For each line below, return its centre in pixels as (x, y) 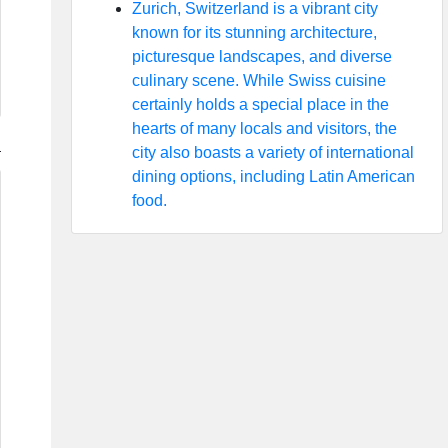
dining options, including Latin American (273, 176)
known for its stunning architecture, (254, 32)
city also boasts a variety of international (272, 152)
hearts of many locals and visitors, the (264, 128)
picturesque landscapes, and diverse (261, 56)
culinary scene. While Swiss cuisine (258, 80)
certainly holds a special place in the (260, 104)
